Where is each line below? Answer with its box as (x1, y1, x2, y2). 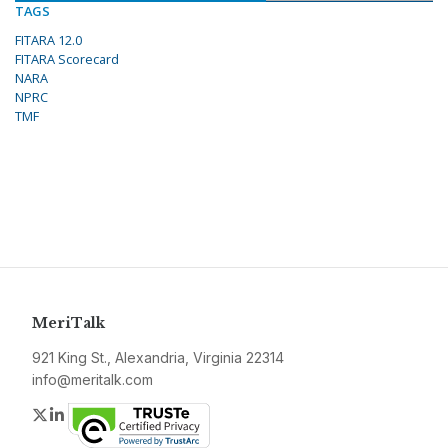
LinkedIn (67, 404, 128, 425)
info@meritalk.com (32, 371, 153, 389)
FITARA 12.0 (15, 31, 82, 50)
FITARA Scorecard (15, 50, 119, 69)
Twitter (49, 404, 99, 425)
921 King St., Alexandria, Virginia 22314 (32, 349, 284, 367)
